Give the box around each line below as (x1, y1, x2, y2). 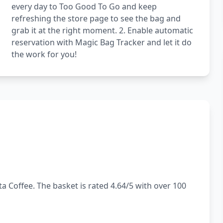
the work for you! (11, 49, 77, 60)
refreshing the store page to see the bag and (11, 13, 181, 24)
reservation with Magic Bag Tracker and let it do (11, 37, 192, 48)
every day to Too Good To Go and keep (11, 1, 157, 12)
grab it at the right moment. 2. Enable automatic (11, 25, 193, 36)
